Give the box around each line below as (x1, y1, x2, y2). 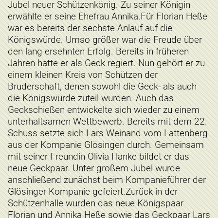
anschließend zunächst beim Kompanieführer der (8, 174, 206, 186)
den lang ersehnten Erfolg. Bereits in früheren (8, 46, 189, 57)
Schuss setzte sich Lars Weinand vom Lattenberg (8, 127, 208, 139)
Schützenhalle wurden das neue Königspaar (8, 198, 183, 209)
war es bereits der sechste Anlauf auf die (8, 22, 172, 34)
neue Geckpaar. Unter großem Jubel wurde (8, 163, 180, 174)
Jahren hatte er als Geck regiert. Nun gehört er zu (8, 57, 205, 69)
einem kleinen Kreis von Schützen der (8, 69, 158, 81)
